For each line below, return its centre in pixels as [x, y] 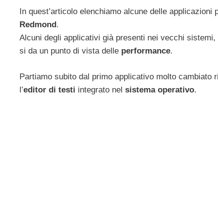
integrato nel [100, 90]
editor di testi [51, 90]
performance [146, 51]
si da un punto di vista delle [70, 51]
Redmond [38, 25]
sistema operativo [158, 90]
